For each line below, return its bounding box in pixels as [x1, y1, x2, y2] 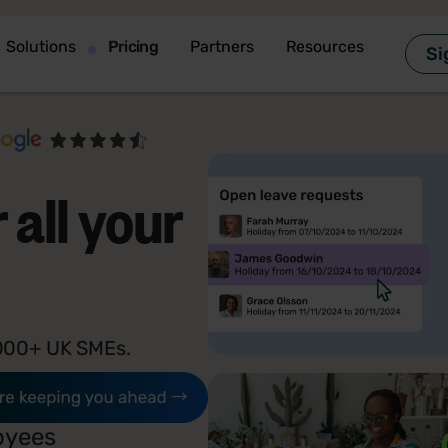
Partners [190, 36, 255, 56]
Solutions [5, 36, 76, 56]
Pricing [107, 36, 159, 56]
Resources [286, 36, 365, 56]
